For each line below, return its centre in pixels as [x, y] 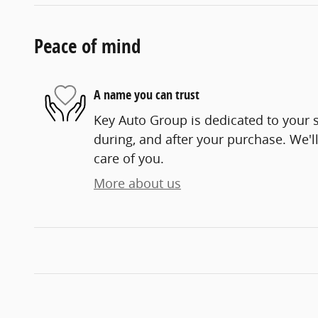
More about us [137, 183]
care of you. [129, 158]
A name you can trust [147, 95]
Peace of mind [87, 45]
